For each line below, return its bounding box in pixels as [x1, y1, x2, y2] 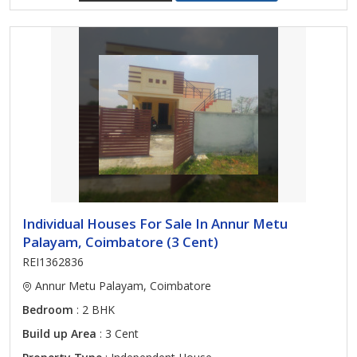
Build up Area [22, 326, 96, 341]
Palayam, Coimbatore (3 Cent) [22, 233, 218, 251]
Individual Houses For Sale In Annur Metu [22, 214, 288, 233]
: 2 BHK [73, 302, 115, 317]
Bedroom [22, 302, 73, 317]
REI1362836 [22, 254, 84, 269]
